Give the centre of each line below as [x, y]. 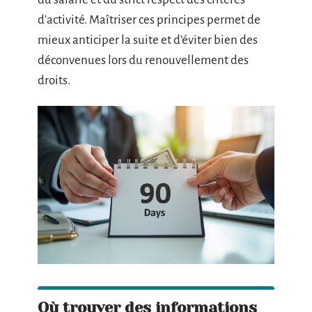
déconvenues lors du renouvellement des [143, 60]
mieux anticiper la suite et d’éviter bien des [148, 40]
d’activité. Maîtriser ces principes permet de [149, 19]
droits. [54, 80]
